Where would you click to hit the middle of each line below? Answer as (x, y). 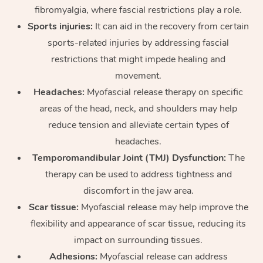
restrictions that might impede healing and (138, 59)
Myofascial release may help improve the (163, 207)
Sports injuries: (60, 26)
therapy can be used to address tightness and (138, 174)
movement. (138, 75)
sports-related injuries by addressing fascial (138, 43)
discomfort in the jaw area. (138, 190)
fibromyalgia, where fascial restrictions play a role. (138, 10)
